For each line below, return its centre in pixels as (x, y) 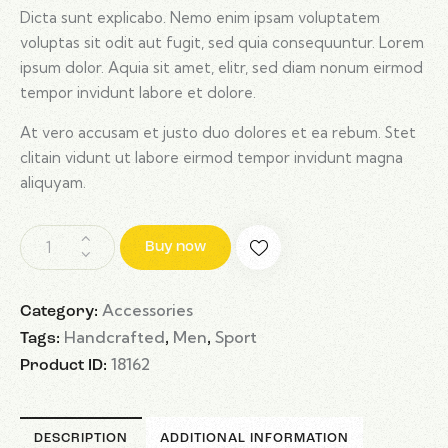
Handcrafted (114, 337)
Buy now (175, 248)
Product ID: (65, 366)
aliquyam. (53, 183)
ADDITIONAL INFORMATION (254, 438)
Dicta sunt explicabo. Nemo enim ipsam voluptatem (200, 18)
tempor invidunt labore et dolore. (138, 93)
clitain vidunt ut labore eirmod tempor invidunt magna (211, 158)
